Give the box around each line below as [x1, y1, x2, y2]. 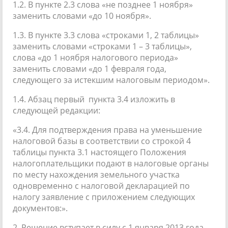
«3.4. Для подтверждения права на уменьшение [13, 124, 204, 135]
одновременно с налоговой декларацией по [13, 180, 190, 191]
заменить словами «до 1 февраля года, [13, 63, 166, 74]
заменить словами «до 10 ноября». [13, 10, 151, 21]
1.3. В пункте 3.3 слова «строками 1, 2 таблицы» [13, 29, 199, 41]
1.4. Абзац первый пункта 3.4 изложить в [13, 93, 175, 105]
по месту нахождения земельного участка [13, 168, 180, 180]
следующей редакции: [13, 104, 100, 116]
